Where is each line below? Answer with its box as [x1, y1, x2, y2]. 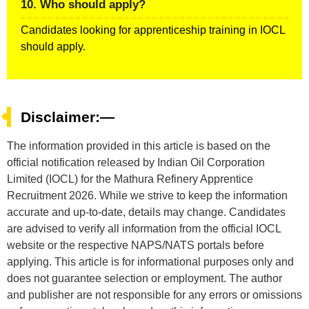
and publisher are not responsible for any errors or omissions [7, 289, 302, 301]
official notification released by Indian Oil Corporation [7, 157, 265, 169]
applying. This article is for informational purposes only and [7, 256, 294, 268]
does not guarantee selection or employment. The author [7, 272, 282, 285]
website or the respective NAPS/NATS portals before [7, 239, 264, 252]
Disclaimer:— [21, 109, 114, 126]
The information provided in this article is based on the [7, 140, 270, 152]
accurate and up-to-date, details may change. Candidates [7, 206, 286, 219]
